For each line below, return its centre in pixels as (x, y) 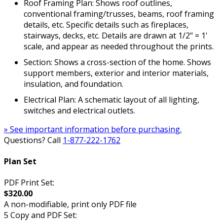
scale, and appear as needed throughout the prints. (119, 46)
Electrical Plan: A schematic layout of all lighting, (111, 99)
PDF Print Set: (29, 183)
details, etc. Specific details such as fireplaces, (106, 24)
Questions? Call (33, 140)
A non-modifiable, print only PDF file (70, 204)
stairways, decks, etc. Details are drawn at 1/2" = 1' (116, 35)
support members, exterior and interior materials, (116, 73)
